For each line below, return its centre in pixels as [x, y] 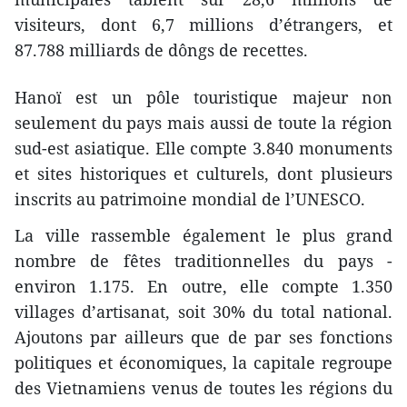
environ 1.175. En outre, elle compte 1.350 [203, 287]
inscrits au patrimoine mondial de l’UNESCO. [190, 199]
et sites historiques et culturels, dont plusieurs [203, 174]
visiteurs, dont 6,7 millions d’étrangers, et [203, 25]
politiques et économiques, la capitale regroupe [203, 363]
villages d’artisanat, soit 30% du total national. [203, 312]
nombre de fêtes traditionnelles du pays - [203, 261]
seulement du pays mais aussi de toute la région [203, 123]
